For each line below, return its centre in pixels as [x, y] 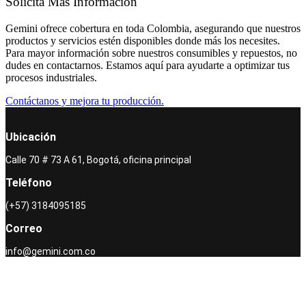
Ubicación [31, 137]
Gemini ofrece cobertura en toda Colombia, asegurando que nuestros [153, 29]
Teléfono [29, 183]
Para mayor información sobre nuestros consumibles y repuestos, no [151, 53]
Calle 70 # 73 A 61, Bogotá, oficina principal [98, 160]
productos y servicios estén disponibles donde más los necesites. [143, 41]
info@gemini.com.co [51, 252]
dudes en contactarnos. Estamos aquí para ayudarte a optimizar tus [148, 66]
